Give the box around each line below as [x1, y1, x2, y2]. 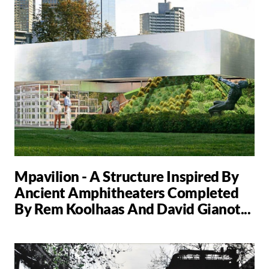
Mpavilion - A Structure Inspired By [14, 167, 239, 185]
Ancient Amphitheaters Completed [14, 183, 239, 201]
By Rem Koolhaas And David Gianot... [14, 199, 251, 217]
